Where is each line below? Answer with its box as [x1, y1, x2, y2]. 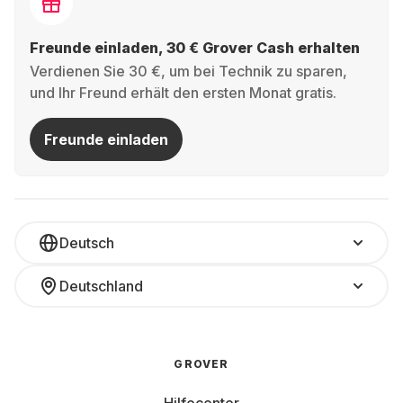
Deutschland [59, 277, 143, 295]
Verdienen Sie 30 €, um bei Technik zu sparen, [30, 62, 347, 80]
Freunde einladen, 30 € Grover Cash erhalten [30, 39, 360, 57]
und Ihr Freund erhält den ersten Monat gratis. [30, 84, 336, 102]
